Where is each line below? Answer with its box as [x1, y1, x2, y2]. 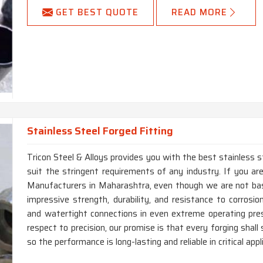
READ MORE [171, 5, 228, 20]
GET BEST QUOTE [56, 5, 139, 20]
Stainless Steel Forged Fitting [27, 123, 174, 139]
